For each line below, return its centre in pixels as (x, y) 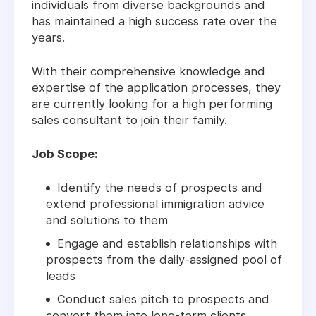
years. (48, 38)
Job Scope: (65, 154)
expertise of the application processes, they (156, 88)
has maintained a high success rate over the (154, 22)
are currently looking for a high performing (152, 104)
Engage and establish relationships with (167, 244)
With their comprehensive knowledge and (148, 72)
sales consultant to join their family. (129, 120)
